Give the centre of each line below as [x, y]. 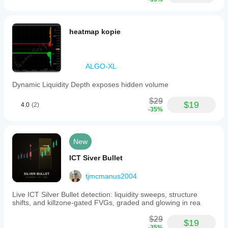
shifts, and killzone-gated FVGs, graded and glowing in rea [106, 203]
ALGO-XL [101, 66]
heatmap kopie [95, 32]
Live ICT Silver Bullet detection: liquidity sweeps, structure [105, 194]
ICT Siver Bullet [96, 158]
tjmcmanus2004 [111, 176]
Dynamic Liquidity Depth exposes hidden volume [90, 84]
